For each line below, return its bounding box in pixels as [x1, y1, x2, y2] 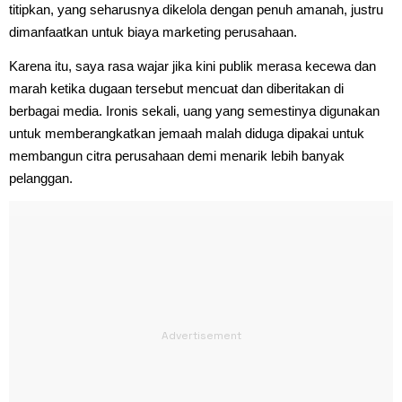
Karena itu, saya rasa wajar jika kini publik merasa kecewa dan [9, 57, 376, 74]
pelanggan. [9, 170, 73, 186]
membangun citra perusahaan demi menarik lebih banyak [9, 147, 345, 163]
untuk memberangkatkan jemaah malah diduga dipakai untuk [9, 125, 364, 141]
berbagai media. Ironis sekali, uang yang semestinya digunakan [9, 102, 380, 118]
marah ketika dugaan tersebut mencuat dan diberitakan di [9, 80, 344, 96]
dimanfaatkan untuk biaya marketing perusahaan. [9, 23, 297, 39]
